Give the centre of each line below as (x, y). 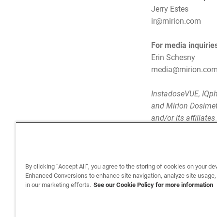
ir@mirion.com (176, 21)
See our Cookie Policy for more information (153, 185)
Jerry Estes (170, 9)
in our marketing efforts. (58, 185)
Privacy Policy (139, 192)
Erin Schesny (173, 58)
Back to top (89, 191)
